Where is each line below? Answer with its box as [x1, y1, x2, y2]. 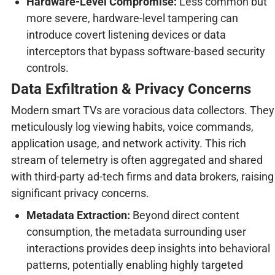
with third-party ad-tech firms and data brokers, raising [10, 169, 274, 183]
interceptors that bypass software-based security [26, 44, 265, 58]
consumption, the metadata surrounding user [26, 225, 246, 238]
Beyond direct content [130, 208, 239, 222]
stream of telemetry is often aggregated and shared [10, 153, 263, 166]
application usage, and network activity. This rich [10, 136, 246, 150]
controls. [26, 61, 69, 74]
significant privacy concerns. [10, 186, 149, 199]
